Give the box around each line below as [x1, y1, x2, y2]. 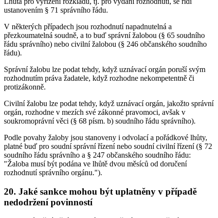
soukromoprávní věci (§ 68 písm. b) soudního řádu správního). [4, 116, 196, 125]
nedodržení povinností [4, 197, 92, 207]
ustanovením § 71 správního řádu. [4, 5, 108, 14]
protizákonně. [4, 82, 46, 91]
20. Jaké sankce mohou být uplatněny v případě [4, 186, 197, 197]
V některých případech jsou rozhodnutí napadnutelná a [4, 22, 172, 31]
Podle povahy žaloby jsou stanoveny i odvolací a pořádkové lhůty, [4, 133, 207, 142]
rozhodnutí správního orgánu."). [4, 168, 102, 177]
